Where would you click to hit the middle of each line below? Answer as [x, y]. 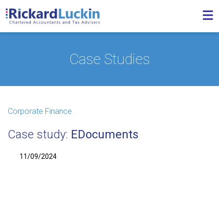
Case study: [39, 134]
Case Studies [109, 59]
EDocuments [105, 134]
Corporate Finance [40, 111]
